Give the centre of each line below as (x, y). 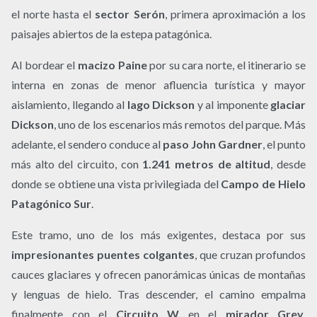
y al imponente (232, 105)
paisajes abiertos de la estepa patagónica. (111, 34)
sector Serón (130, 14)
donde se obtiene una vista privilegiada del (116, 184)
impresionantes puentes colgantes (103, 255)
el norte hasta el (53, 14)
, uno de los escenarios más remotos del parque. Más (180, 125)
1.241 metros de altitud (207, 164)
